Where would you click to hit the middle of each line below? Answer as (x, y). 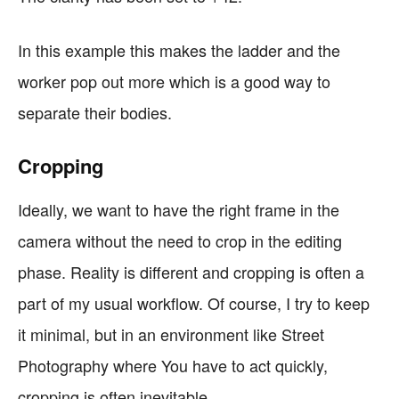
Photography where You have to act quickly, (173, 365)
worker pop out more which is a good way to (174, 81)
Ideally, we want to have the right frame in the (179, 209)
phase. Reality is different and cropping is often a (191, 272)
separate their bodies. (95, 112)
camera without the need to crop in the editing (180, 240)
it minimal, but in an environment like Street (171, 334)
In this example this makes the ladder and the (179, 50)
